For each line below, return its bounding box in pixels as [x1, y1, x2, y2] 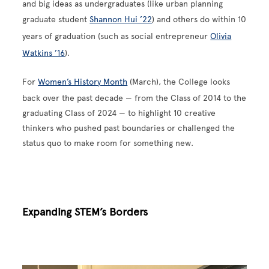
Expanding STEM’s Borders [22, 205, 148, 219]
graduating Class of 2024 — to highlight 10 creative [22, 108, 216, 118]
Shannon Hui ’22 [89, 14, 153, 25]
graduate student [22, 14, 90, 25]
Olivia [210, 31, 232, 41]
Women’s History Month [38, 77, 128, 87]
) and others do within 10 [152, 14, 247, 25]
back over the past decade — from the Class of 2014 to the [22, 93, 247, 103]
